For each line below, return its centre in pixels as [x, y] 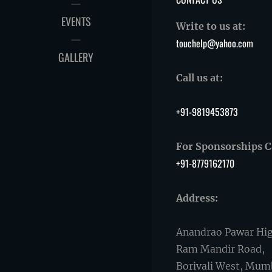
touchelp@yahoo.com [215, 43]
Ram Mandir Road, [220, 249]
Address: [197, 198]
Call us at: [199, 78]
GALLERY [76, 57]
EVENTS [76, 22]
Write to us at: [211, 26]
